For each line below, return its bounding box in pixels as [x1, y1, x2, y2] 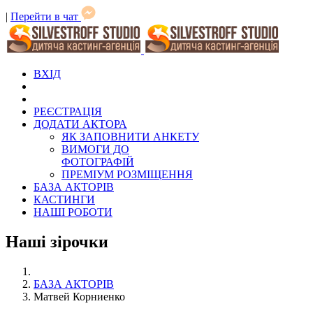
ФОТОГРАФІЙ [61, 156, 134, 168]
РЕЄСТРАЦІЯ [34, 105, 102, 117]
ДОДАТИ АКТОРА [34, 118, 127, 130]
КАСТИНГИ [34, 194, 95, 205]
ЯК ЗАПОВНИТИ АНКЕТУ [61, 131, 199, 143]
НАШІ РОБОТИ [34, 206, 112, 218]
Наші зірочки [6, 232, 108, 251]
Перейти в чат [10, 10, 81, 22]
